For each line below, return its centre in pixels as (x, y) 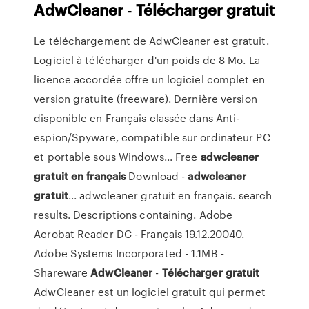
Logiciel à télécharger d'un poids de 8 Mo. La (147, 60)
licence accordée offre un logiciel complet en (149, 79)
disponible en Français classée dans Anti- (137, 118)
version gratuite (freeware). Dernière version (146, 99)
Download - (157, 176)
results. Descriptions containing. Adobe (133, 215)
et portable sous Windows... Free (117, 157)
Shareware (62, 272)
